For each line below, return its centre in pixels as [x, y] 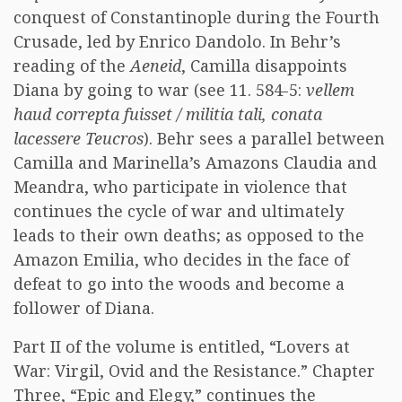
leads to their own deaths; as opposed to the [189, 235]
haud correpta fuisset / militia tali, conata [168, 114]
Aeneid [156, 66]
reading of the [72, 66]
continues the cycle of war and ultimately [179, 211]
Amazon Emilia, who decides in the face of [181, 259]
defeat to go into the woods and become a [179, 284]
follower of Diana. [84, 308]
